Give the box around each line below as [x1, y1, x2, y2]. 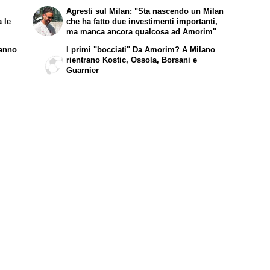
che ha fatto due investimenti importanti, [66, 17, 218, 27]
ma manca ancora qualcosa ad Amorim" [66, 27, 217, 37]
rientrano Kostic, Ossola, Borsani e [66, 55, 198, 65]
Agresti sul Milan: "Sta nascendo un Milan [66, 7, 224, 16]
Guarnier [66, 66, 99, 75]
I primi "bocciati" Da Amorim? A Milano [66, 45, 216, 55]
